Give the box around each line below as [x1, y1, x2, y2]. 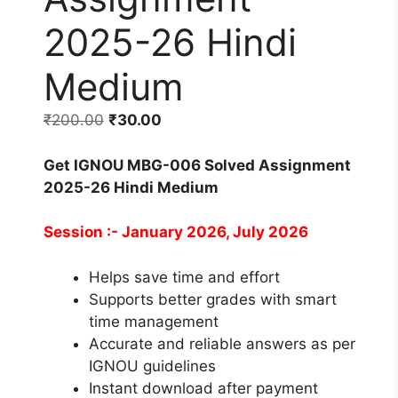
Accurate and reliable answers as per [88, 334, 355, 353]
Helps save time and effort [88, 267, 280, 286]
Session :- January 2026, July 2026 [43, 223, 308, 241]
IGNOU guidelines [88, 356, 216, 375]
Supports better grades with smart [88, 290, 337, 308]
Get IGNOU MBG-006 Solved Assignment [43, 155, 351, 174]
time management [88, 312, 219, 330]
